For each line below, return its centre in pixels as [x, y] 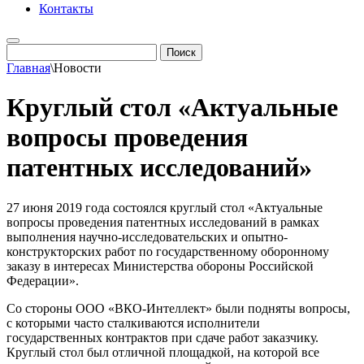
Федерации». [44, 280]
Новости [78, 67]
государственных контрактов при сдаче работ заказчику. [162, 337]
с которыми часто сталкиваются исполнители [133, 323]
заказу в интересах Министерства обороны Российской [160, 266]
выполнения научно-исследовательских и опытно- [147, 236]
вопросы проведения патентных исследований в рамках [163, 222]
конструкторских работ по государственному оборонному [168, 251]
